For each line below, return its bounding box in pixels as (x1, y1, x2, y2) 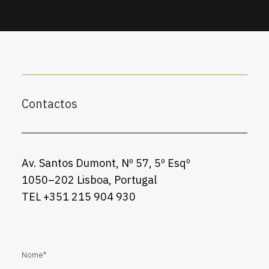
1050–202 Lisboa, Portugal (22, 173, 157, 187)
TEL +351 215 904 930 (22, 190, 136, 204)
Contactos (22, 95, 77, 112)
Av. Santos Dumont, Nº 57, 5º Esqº (22, 156, 190, 170)
